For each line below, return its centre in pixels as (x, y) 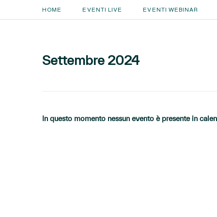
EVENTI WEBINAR (171, 10)
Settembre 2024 (91, 60)
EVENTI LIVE (102, 10)
